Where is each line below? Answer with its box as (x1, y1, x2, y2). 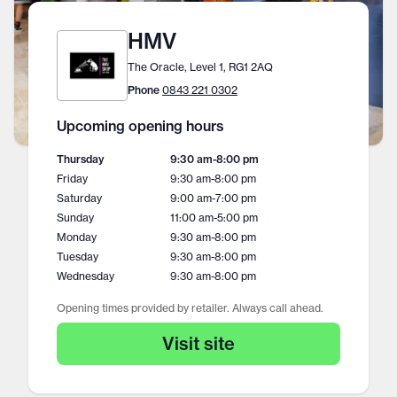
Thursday (57, 152, 104, 166)
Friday (57, 172, 88, 185)
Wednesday (57, 269, 114, 283)
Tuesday (57, 250, 98, 263)
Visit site (162, 332, 235, 354)
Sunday (57, 211, 94, 224)
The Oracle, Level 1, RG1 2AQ (128, 60, 273, 74)
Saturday (57, 191, 102, 205)
